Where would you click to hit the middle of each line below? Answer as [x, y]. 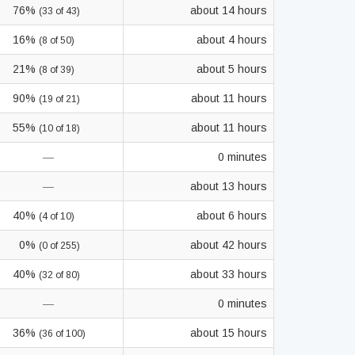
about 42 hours [229, 245]
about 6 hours [232, 216]
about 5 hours [232, 69]
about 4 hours [232, 40]
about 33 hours [229, 274]
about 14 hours [229, 10]
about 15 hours [229, 333]
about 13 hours [229, 186]
